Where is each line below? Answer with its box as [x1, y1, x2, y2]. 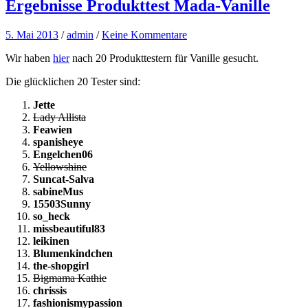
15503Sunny [33, 197, 91, 210]
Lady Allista [33, 111, 86, 123]
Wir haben [5, 52, 53, 64]
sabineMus [33, 185, 83, 197]
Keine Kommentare [102, 28, 187, 41]
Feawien [33, 123, 72, 135]
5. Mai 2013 [5, 28, 58, 41]
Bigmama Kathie [33, 272, 107, 284]
